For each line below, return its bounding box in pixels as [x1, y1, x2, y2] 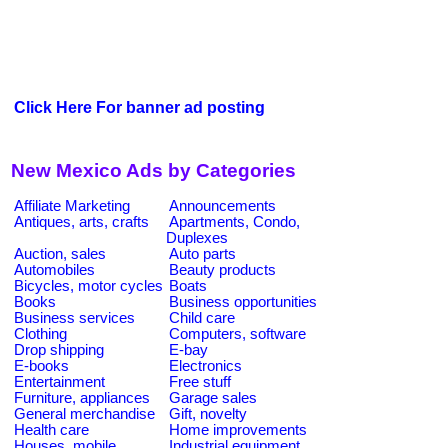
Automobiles [14, 261, 95, 278]
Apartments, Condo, [169, 213, 300, 230]
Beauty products [169, 261, 276, 278]
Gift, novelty [169, 405, 247, 422]
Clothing [14, 325, 67, 342]
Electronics [169, 357, 242, 374]
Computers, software [169, 325, 306, 342]
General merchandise [14, 405, 155, 422]
